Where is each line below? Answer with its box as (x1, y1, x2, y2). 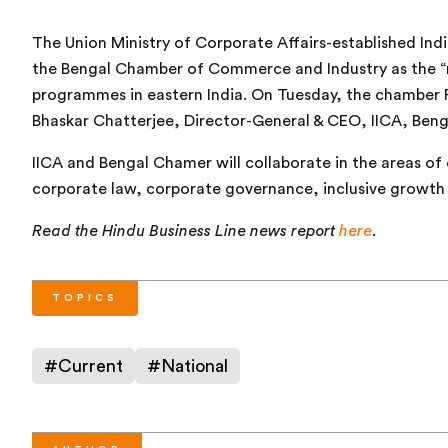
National (161, 357, 228, 376)
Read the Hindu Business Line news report (32, 223, 339, 240)
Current (58, 357, 123, 376)
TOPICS (52, 293, 118, 304)
